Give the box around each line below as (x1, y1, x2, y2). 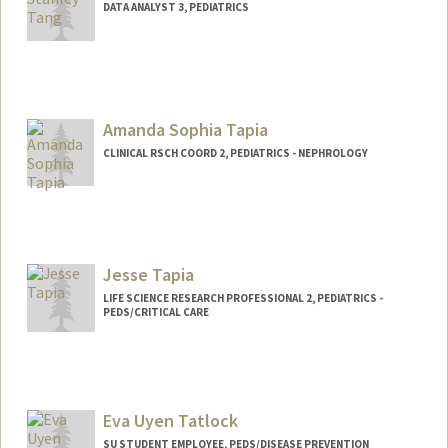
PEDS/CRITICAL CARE (102, 305, 209, 320)
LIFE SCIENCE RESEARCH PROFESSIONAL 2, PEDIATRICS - (102, 291, 383, 306)
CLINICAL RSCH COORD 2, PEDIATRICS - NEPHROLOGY (102, 145, 368, 160)
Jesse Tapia (102, 263, 194, 287)
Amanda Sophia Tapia (102, 117, 268, 141)
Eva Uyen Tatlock (102, 409, 238, 433)
